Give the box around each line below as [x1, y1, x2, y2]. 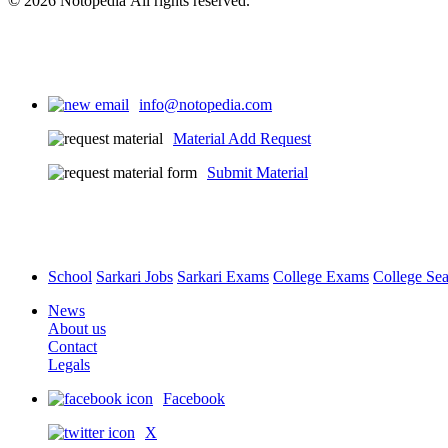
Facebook [163, 390, 225, 408]
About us [48, 320, 106, 338]
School [48, 268, 92, 286]
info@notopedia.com [139, 96, 272, 114]
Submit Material [207, 164, 308, 182]
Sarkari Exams [177, 268, 269, 286]
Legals [48, 356, 90, 374]
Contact [48, 338, 97, 356]
